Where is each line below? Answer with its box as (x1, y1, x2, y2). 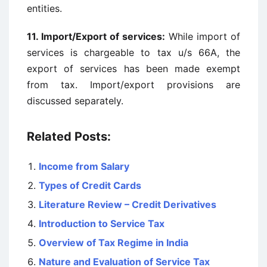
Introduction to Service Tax (39, 218, 164, 229)
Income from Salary (39, 160, 129, 172)
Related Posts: (27, 129, 111, 144)
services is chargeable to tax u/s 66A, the (27, 46, 240, 58)
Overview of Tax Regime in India (39, 237, 188, 249)
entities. (27, 2, 62, 14)
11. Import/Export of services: (27, 30, 165, 42)
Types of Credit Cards (39, 179, 141, 191)
